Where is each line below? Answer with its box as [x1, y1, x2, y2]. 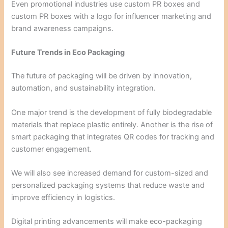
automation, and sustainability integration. [11, 83, 156, 93]
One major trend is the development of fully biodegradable [11, 107, 212, 117]
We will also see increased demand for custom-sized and [11, 168, 209, 178]
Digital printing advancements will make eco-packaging [11, 217, 203, 226]
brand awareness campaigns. [11, 24, 114, 34]
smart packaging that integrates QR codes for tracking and [11, 132, 215, 141]
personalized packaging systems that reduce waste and [11, 181, 205, 190]
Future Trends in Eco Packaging [11, 48, 125, 58]
